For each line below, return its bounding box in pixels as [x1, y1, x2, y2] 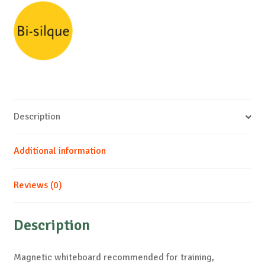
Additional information [13, 145, 106, 157]
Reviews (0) [13, 179, 62, 192]
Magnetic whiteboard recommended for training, [13, 251, 214, 263]
